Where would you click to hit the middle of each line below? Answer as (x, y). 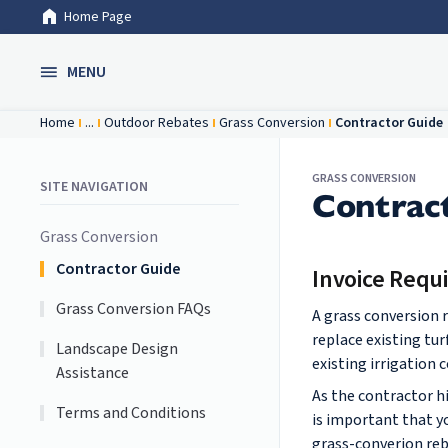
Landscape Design (117, 349)
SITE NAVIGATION (94, 187)
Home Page (98, 17)
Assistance (93, 373)
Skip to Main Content (89, 28)
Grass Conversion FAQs (134, 309)
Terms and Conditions (131, 413)
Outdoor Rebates (156, 123)
